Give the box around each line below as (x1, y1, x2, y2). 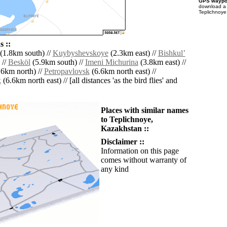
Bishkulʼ (158, 49, 185, 58)
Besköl (8, 58, 30, 67)
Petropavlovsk (44, 67, 90, 76)
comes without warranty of (100, 156, 186, 165)
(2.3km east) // (108, 49, 158, 58)
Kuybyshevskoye (52, 49, 108, 58)
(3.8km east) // (138, 58, 186, 67)
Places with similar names (100, 106, 188, 115)
